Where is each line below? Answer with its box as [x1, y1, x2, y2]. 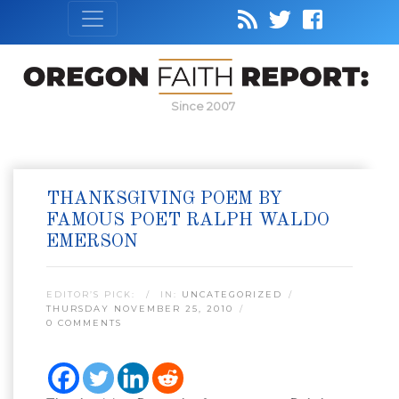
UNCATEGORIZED [182, 289, 282, 300]
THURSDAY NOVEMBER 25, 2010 [46, 304, 233, 314]
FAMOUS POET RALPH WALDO [46, 211, 330, 231]
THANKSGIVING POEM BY [46, 190, 282, 209]
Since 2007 [171, 99, 235, 114]
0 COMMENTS [46, 318, 122, 329]
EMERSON [46, 232, 138, 252]
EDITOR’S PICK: [46, 289, 140, 300]
